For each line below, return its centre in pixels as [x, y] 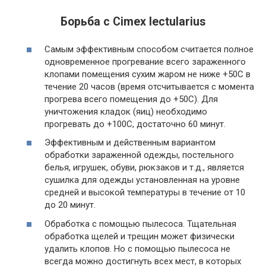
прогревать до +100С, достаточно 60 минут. [135, 124]
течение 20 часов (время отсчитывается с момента [149, 86]
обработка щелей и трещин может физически [140, 236]
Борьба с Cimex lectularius [133, 22]
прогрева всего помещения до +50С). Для [131, 99]
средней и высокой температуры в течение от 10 [145, 193]
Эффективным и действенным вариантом [130, 143]
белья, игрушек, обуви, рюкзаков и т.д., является [144, 168]
